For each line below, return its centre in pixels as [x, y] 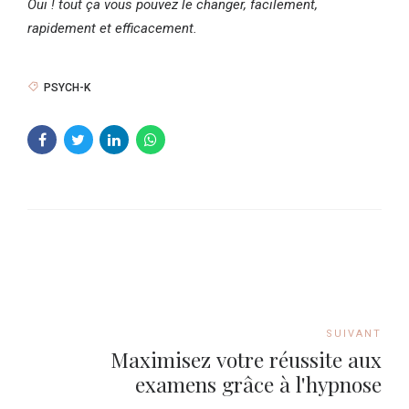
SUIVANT [354, 333]
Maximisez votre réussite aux [246, 360]
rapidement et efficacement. [116, 28]
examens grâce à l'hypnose [258, 384]
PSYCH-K [68, 87]
